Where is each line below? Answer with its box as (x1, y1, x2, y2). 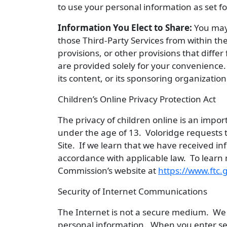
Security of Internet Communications (58, 185, 207, 197)
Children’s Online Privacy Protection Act (58, 93, 216, 105)
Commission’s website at (58, 165, 158, 176)
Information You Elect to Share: (58, 22, 192, 33)
